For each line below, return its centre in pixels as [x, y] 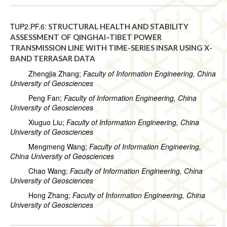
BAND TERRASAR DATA [53, 59]
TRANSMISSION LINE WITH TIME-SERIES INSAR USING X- [111, 48]
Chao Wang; [40, 171]
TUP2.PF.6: [28, 27]
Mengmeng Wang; [50, 147]
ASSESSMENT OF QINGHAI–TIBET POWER [86, 37]
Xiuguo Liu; [38, 122]
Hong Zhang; [41, 195]
